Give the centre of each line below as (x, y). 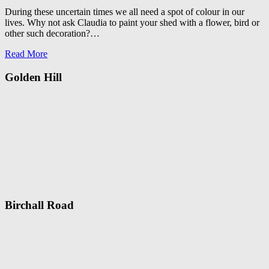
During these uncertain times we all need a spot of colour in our (125, 12)
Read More (26, 54)
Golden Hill (33, 77)
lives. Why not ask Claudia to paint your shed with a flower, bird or (132, 23)
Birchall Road (39, 205)
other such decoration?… (52, 34)
